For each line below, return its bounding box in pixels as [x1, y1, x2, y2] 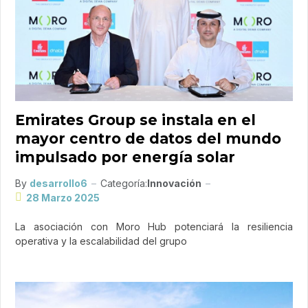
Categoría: [100, 177, 147, 189]
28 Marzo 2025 [26, 191, 100, 203]
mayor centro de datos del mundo [15, 129, 281, 147]
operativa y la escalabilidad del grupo [15, 234, 187, 247]
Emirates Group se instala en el [15, 111, 256, 129]
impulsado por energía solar [15, 148, 235, 166]
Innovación [147, 177, 201, 189]
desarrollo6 [30, 177, 87, 189]
